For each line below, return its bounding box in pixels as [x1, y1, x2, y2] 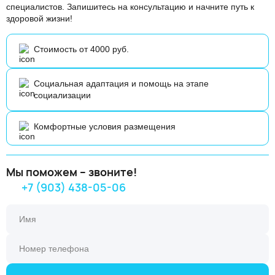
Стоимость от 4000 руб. [34, 44, 129, 54]
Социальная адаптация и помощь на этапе [34, 79, 209, 88]
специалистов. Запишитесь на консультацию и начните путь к [6, 2, 254, 12]
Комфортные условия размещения [34, 122, 176, 131]
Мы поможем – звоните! [6, 165, 137, 179]
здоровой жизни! [6, 14, 72, 23]
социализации [34, 90, 91, 100]
